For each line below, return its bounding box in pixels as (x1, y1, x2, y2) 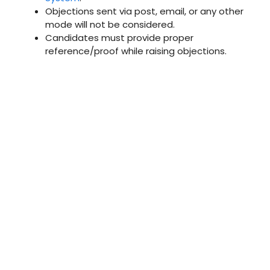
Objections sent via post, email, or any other (45, 4, 243, 17)
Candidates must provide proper (45, 31, 193, 44)
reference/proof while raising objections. (45, 44, 227, 57)
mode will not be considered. (45, 17, 175, 31)
